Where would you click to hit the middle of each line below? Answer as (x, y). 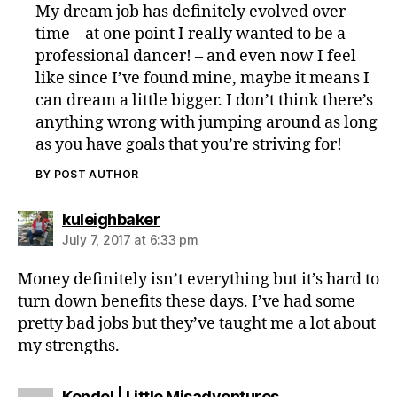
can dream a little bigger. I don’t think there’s (205, 100)
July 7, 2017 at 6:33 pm (130, 239)
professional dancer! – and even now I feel (196, 56)
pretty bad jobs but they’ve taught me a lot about (197, 323)
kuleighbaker (111, 219)
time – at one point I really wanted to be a (191, 34)
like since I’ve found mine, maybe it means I (203, 78)
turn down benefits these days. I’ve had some (187, 301)
